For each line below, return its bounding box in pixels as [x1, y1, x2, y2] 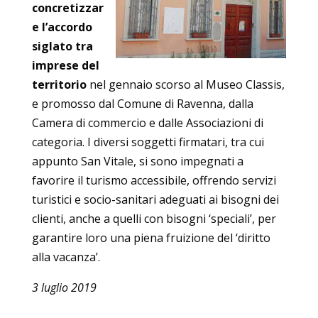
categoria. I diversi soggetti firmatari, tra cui [31, 133, 264, 150]
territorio [31, 76, 87, 92]
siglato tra [31, 38, 93, 54]
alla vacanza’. [31, 248, 100, 265]
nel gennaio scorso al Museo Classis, [86, 76, 285, 92]
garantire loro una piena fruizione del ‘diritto [31, 229, 270, 246]
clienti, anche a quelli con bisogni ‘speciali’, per [31, 210, 276, 226]
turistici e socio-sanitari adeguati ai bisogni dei [31, 191, 279, 207]
